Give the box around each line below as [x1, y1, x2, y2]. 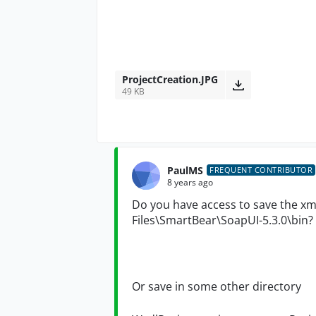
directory [253, 279, 301, 295]
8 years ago [167, 176, 213, 188]
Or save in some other [132, 279, 253, 295]
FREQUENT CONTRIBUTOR [209, 164, 312, 176]
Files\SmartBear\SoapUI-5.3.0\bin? [132, 212, 313, 229]
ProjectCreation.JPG [122, 73, 218, 87]
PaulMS [167, 163, 203, 177]
